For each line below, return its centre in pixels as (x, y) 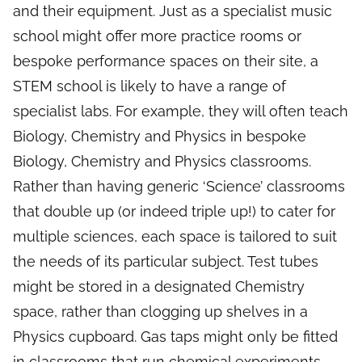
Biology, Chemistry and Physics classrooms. (162, 162)
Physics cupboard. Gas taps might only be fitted (175, 337)
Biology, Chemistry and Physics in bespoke (160, 137)
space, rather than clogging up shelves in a (160, 312)
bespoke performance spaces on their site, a (166, 61)
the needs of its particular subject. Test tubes (166, 262)
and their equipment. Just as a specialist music (173, 11)
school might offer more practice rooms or (157, 36)
